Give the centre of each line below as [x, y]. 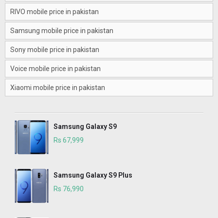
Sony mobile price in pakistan [55, 50]
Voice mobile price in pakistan [55, 69]
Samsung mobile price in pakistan [62, 31]
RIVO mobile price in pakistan [54, 12]
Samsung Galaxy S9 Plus [93, 175]
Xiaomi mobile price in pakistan [58, 88]
